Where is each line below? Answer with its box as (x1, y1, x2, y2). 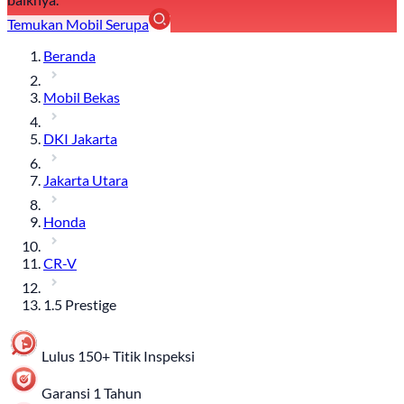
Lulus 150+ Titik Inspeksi (41, 347, 195, 365)
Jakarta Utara (43, 171, 128, 189)
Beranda (43, 47, 96, 65)
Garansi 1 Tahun (41, 384, 142, 402)
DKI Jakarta (43, 130, 117, 148)
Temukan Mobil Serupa (7, 15, 149, 33)
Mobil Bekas (43, 88, 120, 106)
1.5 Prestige (43, 296, 116, 314)
